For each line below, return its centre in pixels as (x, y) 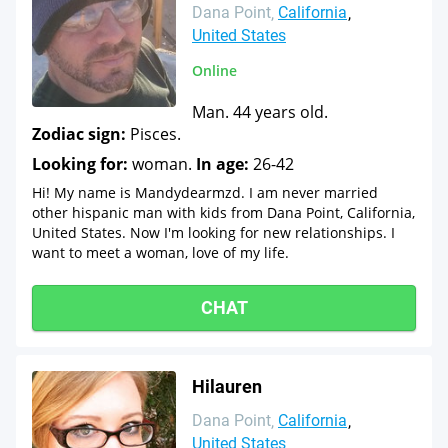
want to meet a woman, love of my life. (160, 252)
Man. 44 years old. (260, 112)
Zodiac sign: (79, 134)
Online (214, 70)
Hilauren (227, 386)
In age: (222, 164)
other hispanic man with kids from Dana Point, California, (223, 212)
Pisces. (153, 134)
